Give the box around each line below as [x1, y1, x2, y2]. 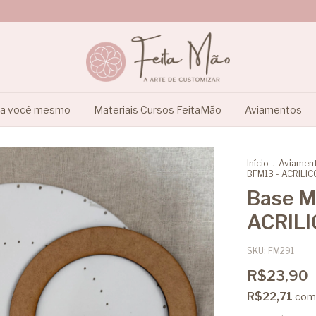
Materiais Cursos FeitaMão [93, 104, 221, 116]
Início [247, 158, 268, 169]
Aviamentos [244, 104, 302, 116]
